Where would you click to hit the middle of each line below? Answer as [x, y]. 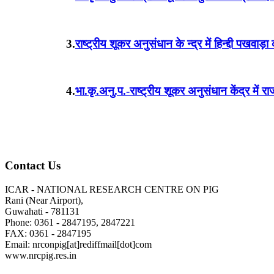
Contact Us [33, 166]
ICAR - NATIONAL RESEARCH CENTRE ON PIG [112, 190]
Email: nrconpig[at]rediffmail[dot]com [78, 245]
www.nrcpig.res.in [41, 256]
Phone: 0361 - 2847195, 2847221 [70, 223]
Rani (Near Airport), [44, 201]
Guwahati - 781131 [42, 212]
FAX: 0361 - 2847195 [48, 234]
